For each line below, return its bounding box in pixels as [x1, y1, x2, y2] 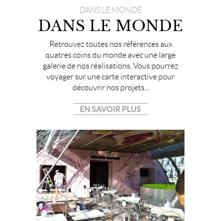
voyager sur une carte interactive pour [46, 73, 175, 81]
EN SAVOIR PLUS [80, 105, 141, 114]
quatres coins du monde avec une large [45, 51, 176, 60]
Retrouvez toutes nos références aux [49, 40, 172, 49]
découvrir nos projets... [72, 83, 149, 92]
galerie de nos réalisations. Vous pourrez [43, 62, 178, 71]
